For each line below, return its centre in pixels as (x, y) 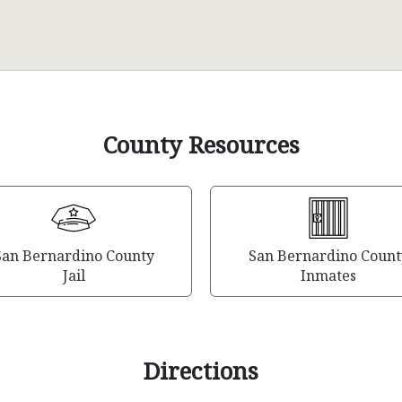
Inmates (328, 275)
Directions (201, 371)
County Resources (201, 144)
